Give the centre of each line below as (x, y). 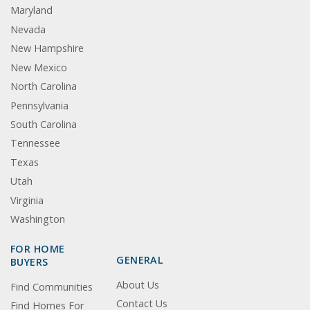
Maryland (31, 10)
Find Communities (52, 286)
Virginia (27, 200)
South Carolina (44, 124)
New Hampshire (47, 48)
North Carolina (44, 86)
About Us (138, 284)
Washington (38, 219)
